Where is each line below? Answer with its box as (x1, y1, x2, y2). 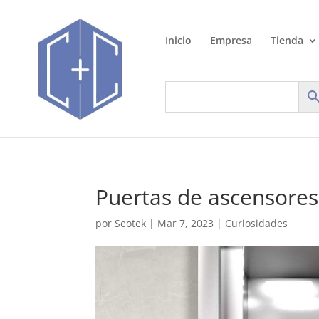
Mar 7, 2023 (157, 216, 214, 230)
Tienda (271, 33, 303, 47)
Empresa (210, 33, 252, 47)
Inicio (165, 33, 192, 47)
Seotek (115, 216, 147, 230)
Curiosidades (225, 216, 288, 230)
